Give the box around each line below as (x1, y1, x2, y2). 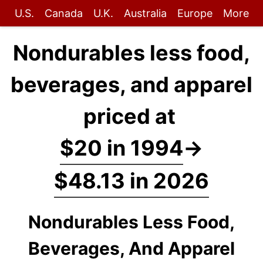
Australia (123, 7, 167, 19)
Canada (44, 7, 83, 19)
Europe (177, 7, 213, 19)
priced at (83, 103, 180, 129)
